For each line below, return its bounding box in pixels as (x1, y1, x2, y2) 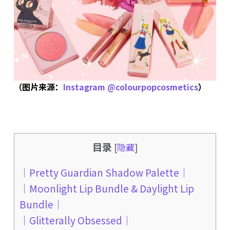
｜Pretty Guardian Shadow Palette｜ (19, 165, 189, 179)
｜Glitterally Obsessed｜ (19, 213, 132, 227)
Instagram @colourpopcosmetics (63, 80, 198, 93)
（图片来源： (13, 80, 63, 93)
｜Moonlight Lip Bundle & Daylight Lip (19, 181, 194, 195)
